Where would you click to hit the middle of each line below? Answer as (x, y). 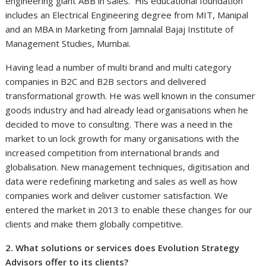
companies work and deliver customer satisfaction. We (117, 195)
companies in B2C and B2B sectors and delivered (106, 81)
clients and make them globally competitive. (94, 224)
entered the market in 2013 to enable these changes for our (129, 209)
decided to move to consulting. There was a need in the (119, 124)
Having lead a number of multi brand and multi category (119, 67)
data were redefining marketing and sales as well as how (122, 181)
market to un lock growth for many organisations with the (123, 138)
